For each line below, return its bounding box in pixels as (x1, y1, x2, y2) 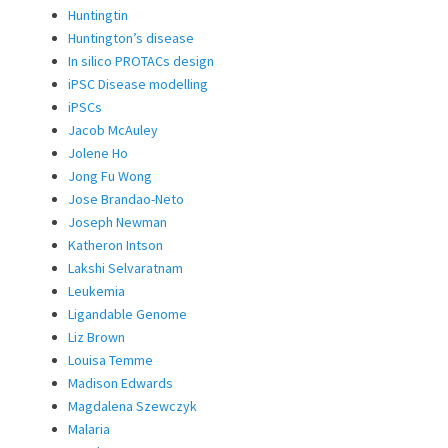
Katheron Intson (68, 235, 163, 254)
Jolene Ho (68, 143, 128, 162)
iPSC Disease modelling (68, 74, 208, 93)
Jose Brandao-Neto (68, 189, 184, 208)
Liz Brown (68, 327, 125, 346)
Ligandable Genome (68, 304, 187, 323)
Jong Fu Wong (68, 166, 152, 185)
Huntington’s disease (68, 28, 194, 47)
